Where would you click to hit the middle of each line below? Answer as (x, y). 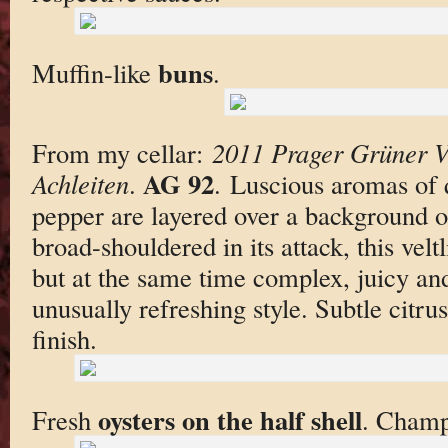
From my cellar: (121, 153)
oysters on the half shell (229, 420)
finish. (64, 339)
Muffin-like (94, 72)
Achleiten (80, 184)
